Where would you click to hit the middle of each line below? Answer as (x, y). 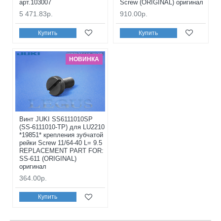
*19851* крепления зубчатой (61, 135)
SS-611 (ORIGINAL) (48, 158)
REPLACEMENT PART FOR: (61, 150)
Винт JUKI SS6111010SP (56, 119)
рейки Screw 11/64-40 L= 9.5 (61, 143)
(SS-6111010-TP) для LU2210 (62, 127)
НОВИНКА (84, 59)
